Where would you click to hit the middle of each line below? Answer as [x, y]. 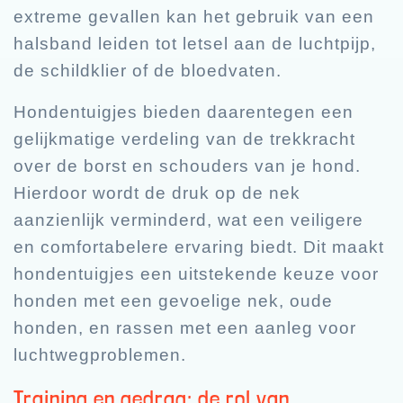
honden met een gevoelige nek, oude [173, 300]
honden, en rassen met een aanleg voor [185, 327]
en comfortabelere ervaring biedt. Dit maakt [199, 246]
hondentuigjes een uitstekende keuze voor [196, 273]
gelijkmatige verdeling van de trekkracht [184, 139]
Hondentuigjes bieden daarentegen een [184, 112]
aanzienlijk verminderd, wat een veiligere [188, 219]
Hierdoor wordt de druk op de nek [157, 193]
